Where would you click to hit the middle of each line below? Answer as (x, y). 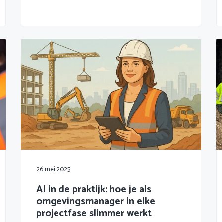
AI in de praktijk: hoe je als (93, 189)
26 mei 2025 (53, 169)
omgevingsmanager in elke (95, 201)
